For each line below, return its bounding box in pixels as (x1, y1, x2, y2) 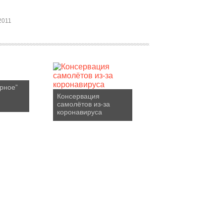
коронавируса (57, 108, 102, 116)
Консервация (57, 92, 100, 100)
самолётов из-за (57, 100, 110, 108)
